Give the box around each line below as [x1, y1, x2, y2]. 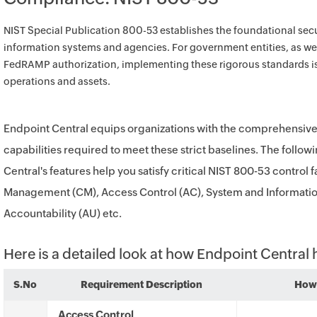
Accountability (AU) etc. [4, 207, 122, 219]
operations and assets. [4, 76, 110, 87]
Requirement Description [81, 279, 202, 290]
